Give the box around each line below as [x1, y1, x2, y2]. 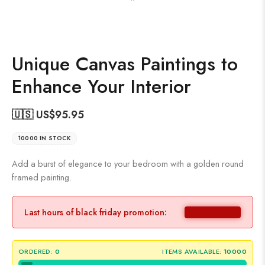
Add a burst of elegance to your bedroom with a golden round [12, 157, 244, 170]
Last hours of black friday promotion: [24, 206, 167, 218]
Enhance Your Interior [12, 73, 191, 100]
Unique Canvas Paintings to [12, 50, 238, 77]
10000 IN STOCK [18, 134, 70, 143]
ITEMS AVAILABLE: [162, 247, 222, 256]
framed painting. [12, 171, 72, 183]
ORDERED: [18, 247, 53, 256]
